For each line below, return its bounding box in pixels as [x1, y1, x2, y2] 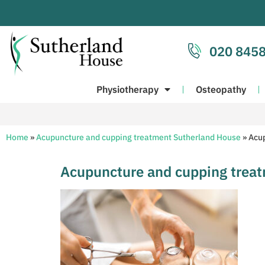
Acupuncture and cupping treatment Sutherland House [36, 132, 241, 143]
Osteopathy [196, 83, 246, 96]
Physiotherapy [96, 83, 159, 96]
